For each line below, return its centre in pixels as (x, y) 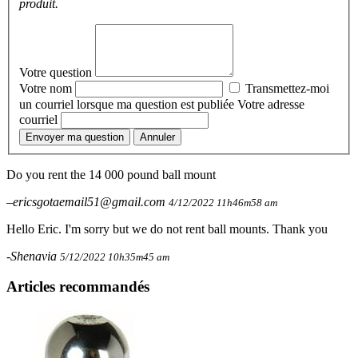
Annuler (157, 137)
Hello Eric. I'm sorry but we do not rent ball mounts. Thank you (167, 229)
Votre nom (47, 88)
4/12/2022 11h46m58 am (223, 202)
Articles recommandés (78, 287)
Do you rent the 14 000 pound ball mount (111, 174)
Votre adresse (271, 104)
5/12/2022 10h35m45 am (115, 257)
